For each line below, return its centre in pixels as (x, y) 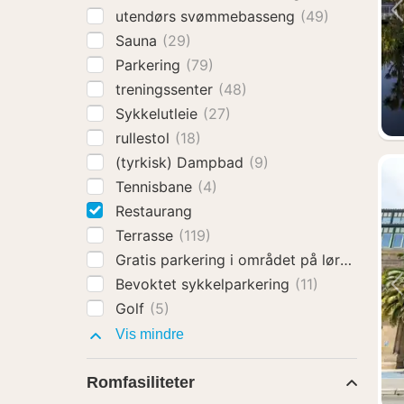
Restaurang (154, 211)
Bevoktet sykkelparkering (205, 284)
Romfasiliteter (141, 382)
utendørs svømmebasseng (207, 16)
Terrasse (147, 235)
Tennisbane (156, 187)
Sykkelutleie (159, 114)
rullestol (145, 138)
